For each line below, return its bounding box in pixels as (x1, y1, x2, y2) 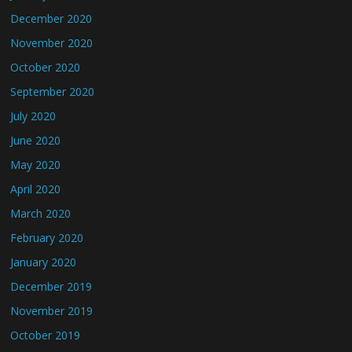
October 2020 (10, 59, 81, 75)
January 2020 (10, 254, 77, 269)
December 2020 (10, 10, 93, 26)
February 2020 (10, 229, 84, 245)
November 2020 (10, 35, 93, 50)
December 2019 (10, 278, 93, 294)
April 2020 (10, 181, 61, 196)
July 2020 (10, 108, 57, 123)
